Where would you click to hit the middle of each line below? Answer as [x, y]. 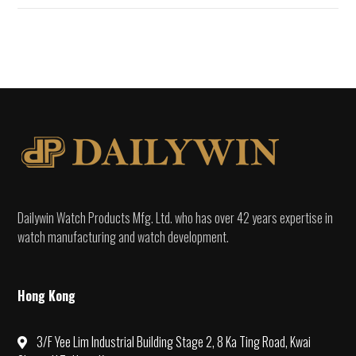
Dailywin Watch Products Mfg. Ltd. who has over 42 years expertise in [176, 217]
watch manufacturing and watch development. [124, 236]
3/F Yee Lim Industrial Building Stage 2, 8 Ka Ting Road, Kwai [174, 341]
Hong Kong [47, 295]
